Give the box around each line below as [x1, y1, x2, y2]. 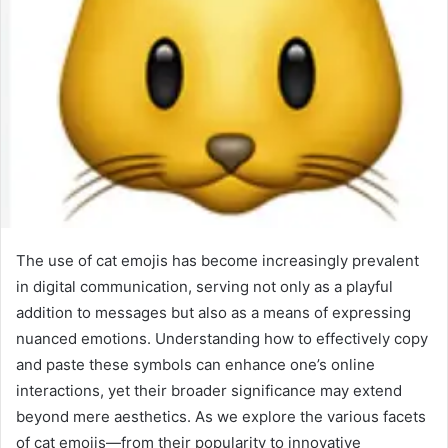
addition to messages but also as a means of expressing [16, 302, 411, 322]
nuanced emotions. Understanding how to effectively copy [16, 328, 428, 348]
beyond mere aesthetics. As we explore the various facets [16, 406, 426, 426]
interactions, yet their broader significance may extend [16, 380, 402, 400]
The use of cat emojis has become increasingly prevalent [16, 250, 419, 270]
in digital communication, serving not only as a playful [16, 276, 393, 296]
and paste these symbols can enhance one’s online [16, 354, 375, 374]
